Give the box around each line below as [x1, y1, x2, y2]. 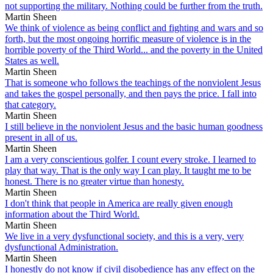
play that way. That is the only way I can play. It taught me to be [5, 165, 251, 175]
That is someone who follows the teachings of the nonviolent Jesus [5, 77, 261, 88]
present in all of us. [5, 132, 77, 143]
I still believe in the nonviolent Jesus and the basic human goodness [5, 121, 263, 132]
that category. [5, 99, 56, 110]
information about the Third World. [5, 208, 140, 219]
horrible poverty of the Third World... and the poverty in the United [5, 44, 263, 55]
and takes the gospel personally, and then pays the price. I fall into [5, 88, 257, 99]
